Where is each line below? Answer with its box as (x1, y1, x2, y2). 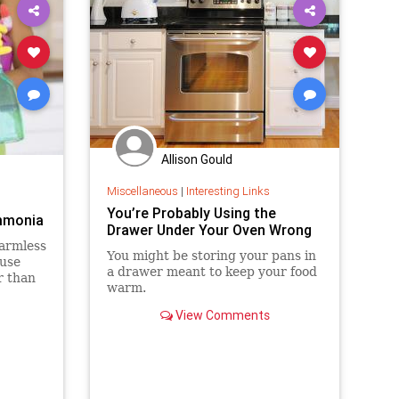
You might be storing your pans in (106, 248, 316, 263)
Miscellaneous (106, 183, 178, 199)
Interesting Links (185, 183, 270, 199)
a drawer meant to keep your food (106, 264, 317, 279)
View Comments (172, 306, 270, 323)
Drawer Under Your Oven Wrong (106, 220, 312, 239)
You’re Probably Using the (106, 203, 276, 222)
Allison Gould (161, 151, 232, 167)
